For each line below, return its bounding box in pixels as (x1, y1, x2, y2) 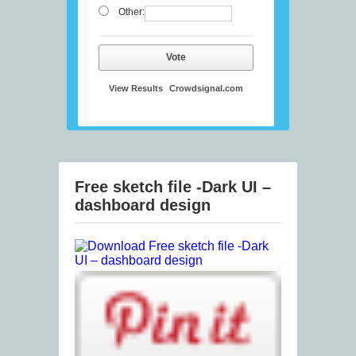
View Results (109, 83, 163, 94)
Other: (118, 6, 145, 18)
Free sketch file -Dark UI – (75, 178, 271, 196)
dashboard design (75, 196, 211, 215)
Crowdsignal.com (169, 83, 243, 94)
